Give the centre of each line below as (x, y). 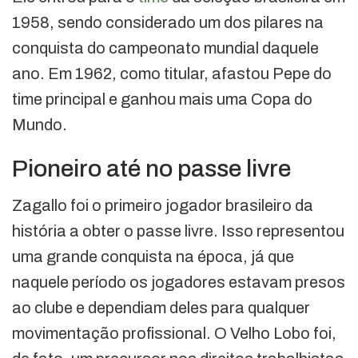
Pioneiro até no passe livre (151, 168)
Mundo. (40, 124)
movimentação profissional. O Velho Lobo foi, (174, 333)
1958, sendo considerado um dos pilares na (168, 22)
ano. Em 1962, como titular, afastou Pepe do (172, 73)
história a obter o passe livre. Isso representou (178, 231)
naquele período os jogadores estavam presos (179, 282)
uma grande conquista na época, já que (153, 256)
